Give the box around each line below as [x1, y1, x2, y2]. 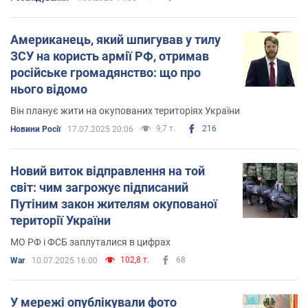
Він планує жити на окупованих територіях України [10, 104, 240, 116]
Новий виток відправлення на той [10, 163, 205, 178]
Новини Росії [10, 124, 60, 134]
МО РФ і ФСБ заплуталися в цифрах [10, 236, 170, 247]
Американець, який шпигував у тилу [10, 32, 221, 47]
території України [10, 212, 111, 228]
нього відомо [10, 81, 87, 96]
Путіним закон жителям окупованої [10, 196, 217, 211]
